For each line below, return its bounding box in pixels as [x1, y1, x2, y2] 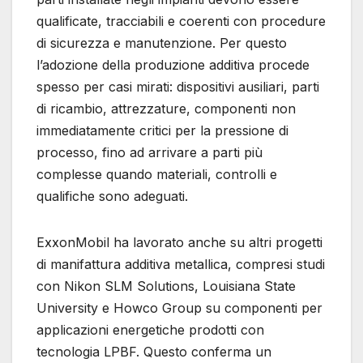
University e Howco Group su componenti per [36, 299, 322, 316]
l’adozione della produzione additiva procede [36, 56, 310, 73]
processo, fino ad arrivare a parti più [36, 143, 263, 160]
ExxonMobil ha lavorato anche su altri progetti [36, 233, 322, 250]
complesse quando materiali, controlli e [36, 165, 277, 182]
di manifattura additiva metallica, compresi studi [36, 255, 325, 272]
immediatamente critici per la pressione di [36, 122, 288, 139]
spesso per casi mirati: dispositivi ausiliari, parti [36, 78, 319, 95]
